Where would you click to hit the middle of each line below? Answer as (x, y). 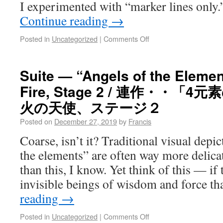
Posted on (36, 121)
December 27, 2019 (86, 121)
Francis (140, 121)
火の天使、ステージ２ (91, 107)
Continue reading (65, 20)
